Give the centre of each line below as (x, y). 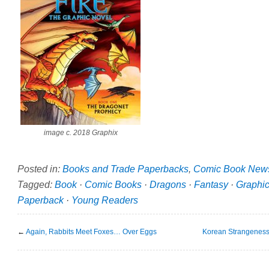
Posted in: (40, 168)
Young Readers (105, 200)
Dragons (168, 184)
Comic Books (113, 184)
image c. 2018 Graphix (80, 133)
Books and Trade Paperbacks (125, 168)
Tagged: (36, 184)
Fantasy (211, 184)
